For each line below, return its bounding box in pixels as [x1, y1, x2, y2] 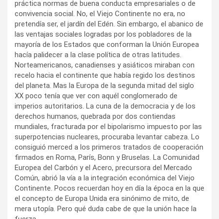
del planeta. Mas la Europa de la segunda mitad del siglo [15, 81, 194, 90]
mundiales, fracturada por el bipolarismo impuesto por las [15, 122, 202, 131]
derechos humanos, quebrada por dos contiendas [15, 111, 175, 121]
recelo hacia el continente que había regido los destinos [15, 70, 195, 80]
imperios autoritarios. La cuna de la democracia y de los [15, 101, 196, 110]
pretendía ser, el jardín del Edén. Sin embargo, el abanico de [15, 19, 203, 28]
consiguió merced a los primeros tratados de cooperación [15, 142, 203, 152]
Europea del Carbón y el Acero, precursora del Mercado [15, 163, 192, 172]
